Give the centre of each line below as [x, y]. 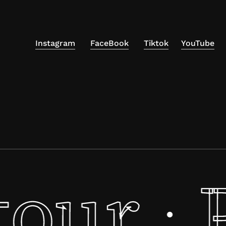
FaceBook [109, 43]
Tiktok [156, 43]
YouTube [198, 43]
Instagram [55, 43]
